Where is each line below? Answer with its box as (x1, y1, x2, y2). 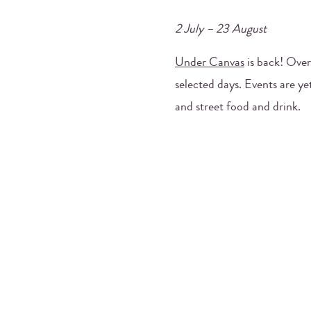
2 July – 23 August (175, 23, 267, 36)
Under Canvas (175, 56, 244, 69)
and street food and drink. (175, 101, 301, 114)
